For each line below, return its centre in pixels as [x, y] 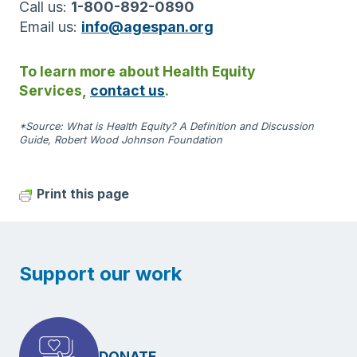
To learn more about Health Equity [137, 72]
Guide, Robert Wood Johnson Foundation [121, 140]
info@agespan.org [147, 27]
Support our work [100, 274]
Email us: [50, 27]
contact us [127, 91]
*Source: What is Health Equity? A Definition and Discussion [167, 127]
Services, [55, 91]
